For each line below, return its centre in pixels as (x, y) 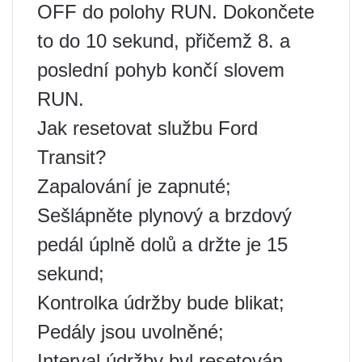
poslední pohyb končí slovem (161, 70)
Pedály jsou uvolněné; (130, 332)
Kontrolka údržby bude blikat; (161, 303)
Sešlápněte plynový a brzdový (164, 216)
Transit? (72, 158)
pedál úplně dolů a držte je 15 (162, 245)
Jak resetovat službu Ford (147, 128)
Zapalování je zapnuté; (134, 187)
